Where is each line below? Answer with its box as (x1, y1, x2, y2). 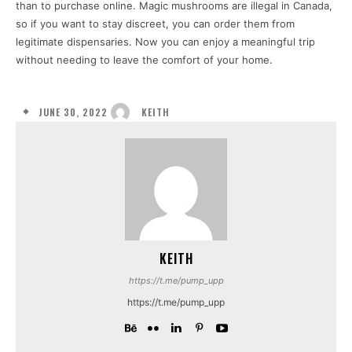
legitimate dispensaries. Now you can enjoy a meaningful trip (16, 35, 315, 49)
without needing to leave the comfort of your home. (16, 53, 273, 67)
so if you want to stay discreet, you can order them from (16, 17, 295, 31)
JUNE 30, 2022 (38, 104, 108, 119)
